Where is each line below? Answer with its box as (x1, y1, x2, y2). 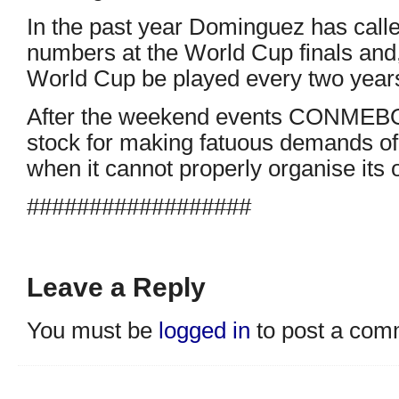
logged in (159, 317, 250, 343)
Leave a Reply (27, 273, 206, 303)
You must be (27, 317, 159, 343)
